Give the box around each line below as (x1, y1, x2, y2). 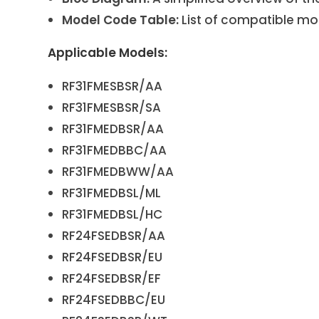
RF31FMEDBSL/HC (62, 205, 163, 223)
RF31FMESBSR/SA (62, 98, 162, 116)
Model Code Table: (62, 11, 179, 28)
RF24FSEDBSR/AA (62, 226, 166, 244)
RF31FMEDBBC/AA (62, 141, 167, 159)
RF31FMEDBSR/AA (62, 120, 164, 137)
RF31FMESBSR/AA (62, 77, 163, 95)
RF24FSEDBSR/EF (62, 269, 162, 287)
